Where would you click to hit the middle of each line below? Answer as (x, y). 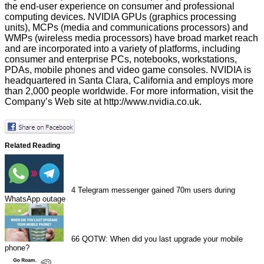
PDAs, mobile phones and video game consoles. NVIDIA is (128, 70)
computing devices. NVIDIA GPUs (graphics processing (121, 17)
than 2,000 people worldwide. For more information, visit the (129, 91)
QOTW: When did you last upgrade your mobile (163, 239)
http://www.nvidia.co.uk (151, 102)
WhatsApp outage (35, 199)
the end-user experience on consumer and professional (120, 6)
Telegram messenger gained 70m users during (157, 190)
